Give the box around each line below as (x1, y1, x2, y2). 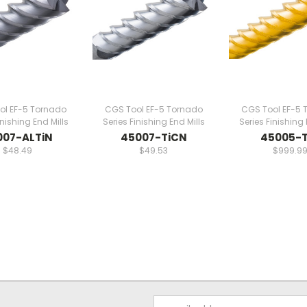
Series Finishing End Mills (102, 115, 205, 127)
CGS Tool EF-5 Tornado (104, 103, 203, 115)
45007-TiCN (120, 130, 187, 145)
